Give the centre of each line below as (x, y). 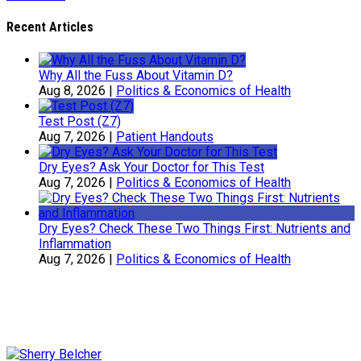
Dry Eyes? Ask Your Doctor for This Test (151, 167)
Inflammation (75, 243)
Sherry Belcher (77, 321)
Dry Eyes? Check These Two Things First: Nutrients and (195, 228)
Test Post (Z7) (80, 121)
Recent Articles (50, 27)
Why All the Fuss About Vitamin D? (136, 75)
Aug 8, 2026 (72, 90)
